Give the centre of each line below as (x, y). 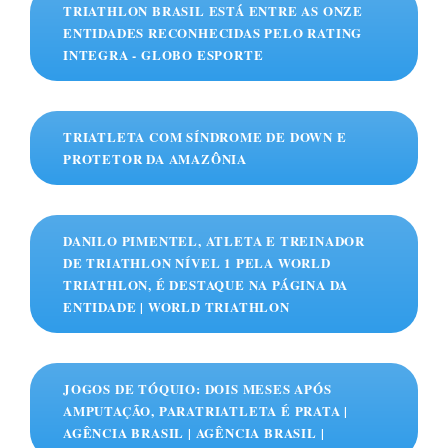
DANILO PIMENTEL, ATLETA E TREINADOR (214, 241)
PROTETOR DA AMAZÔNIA (155, 159)
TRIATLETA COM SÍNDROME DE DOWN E (205, 137)
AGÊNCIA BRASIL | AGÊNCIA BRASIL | (194, 433)
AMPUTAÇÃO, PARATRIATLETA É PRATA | (206, 411)
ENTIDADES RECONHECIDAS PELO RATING (213, 33)
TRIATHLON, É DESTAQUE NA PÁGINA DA (206, 285)
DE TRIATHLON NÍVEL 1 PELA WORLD (197, 263)
